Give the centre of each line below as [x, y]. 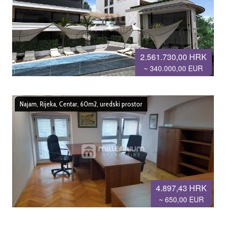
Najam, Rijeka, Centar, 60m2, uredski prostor [81, 104]
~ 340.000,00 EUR [174, 68]
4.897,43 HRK [181, 188]
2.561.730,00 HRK [173, 56]
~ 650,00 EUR [181, 199]
